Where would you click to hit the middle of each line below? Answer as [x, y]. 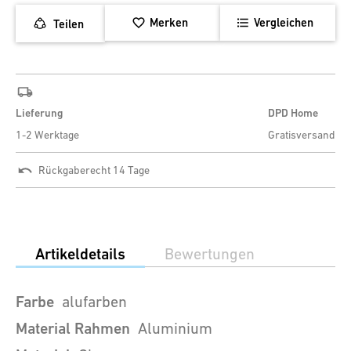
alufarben [94, 302]
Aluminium [175, 329]
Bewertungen [210, 254]
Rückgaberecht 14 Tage [94, 170]
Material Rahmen [73, 329]
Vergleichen [284, 23]
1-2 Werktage [47, 135]
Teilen [69, 24]
